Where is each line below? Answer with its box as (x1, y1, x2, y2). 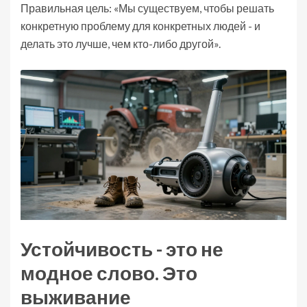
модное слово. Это (21, 260, 197, 284)
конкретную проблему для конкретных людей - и (21, 19, 260, 33)
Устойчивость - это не (21, 236, 223, 260)
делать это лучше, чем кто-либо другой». (21, 37, 221, 51)
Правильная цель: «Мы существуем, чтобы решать (21, 1, 274, 15)
